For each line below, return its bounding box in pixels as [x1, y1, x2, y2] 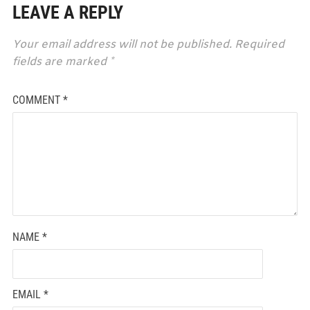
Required [234, 37, 284, 52]
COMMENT [12, 93, 63, 107]
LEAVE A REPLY [12, 1, 123, 23]
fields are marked [12, 54, 109, 69]
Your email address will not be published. [12, 37, 232, 52]
